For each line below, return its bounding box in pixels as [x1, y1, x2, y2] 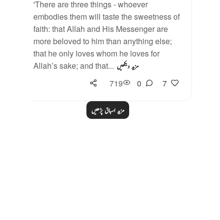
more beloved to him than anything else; [33, 35, 172, 47]
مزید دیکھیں [117, 61, 138, 71]
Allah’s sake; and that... [33, 60, 114, 71]
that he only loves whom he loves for [33, 48, 160, 59]
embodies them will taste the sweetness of [33, 11, 180, 22]
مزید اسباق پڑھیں [91, 105, 124, 115]
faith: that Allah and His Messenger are [33, 23, 168, 34]
